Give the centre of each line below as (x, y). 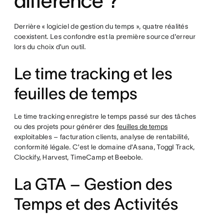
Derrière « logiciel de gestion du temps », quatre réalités (101, 26)
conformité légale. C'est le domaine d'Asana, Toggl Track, (104, 147)
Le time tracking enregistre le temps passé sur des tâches (105, 116)
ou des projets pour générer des (65, 127)
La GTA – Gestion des (93, 184)
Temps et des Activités (96, 204)
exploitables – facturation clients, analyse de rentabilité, (102, 137)
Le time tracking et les (93, 74)
